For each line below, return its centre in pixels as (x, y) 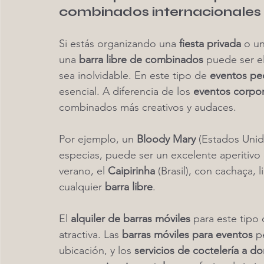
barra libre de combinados (141, 60)
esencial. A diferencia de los (126, 91)
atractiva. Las (90, 235)
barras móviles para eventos (187, 235)
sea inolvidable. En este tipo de (134, 75)
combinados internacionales (160, 12)
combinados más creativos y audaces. (148, 107)
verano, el (83, 171)
